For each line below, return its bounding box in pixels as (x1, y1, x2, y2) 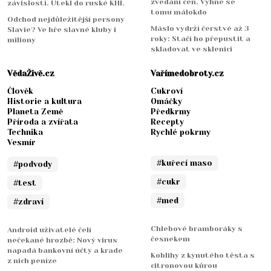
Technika (7, 128, 43, 137)
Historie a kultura (7, 97, 82, 106)
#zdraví (13, 197, 44, 207)
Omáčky (151, 97, 182, 106)
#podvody (13, 160, 52, 169)
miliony (7, 36, 36, 45)
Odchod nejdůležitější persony (7, 15, 125, 24)
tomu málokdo (151, 8, 207, 17)
